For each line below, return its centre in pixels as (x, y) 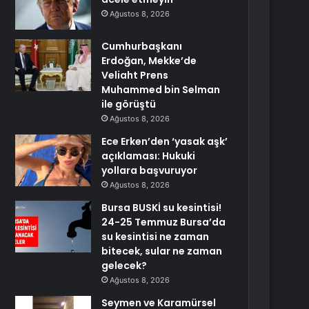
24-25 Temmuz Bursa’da (164, 222)
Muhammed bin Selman (161, 90)
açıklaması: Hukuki (149, 156)
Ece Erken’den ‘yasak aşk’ (165, 141)
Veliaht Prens (135, 75)
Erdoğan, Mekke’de (149, 61)
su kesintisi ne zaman (156, 237)
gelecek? (124, 266)
